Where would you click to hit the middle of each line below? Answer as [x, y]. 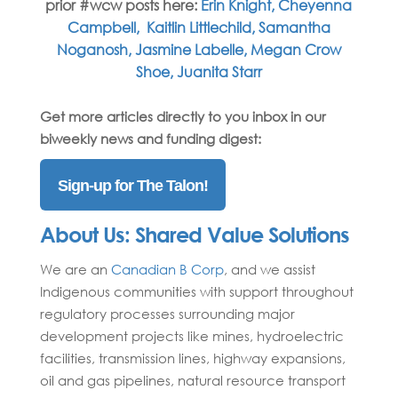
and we [255, 270]
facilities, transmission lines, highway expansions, [192, 358]
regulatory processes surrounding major [167, 314]
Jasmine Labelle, [192, 50]
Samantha [294, 28]
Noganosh [92, 50]
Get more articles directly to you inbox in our [183, 117]
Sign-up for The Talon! [132, 186]
